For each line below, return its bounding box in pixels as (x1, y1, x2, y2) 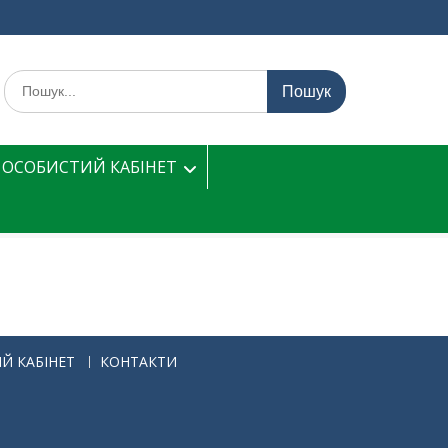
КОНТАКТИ (100, 352, 177, 371)
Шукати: (3, 70, 58, 89)
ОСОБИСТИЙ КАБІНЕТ (2, 156, 177, 178)
